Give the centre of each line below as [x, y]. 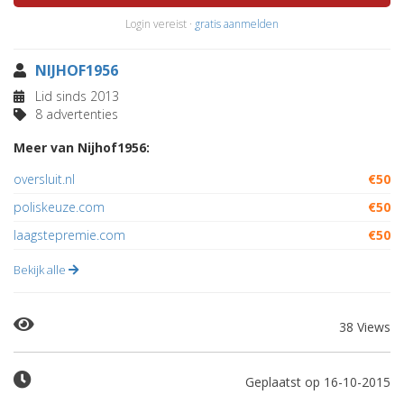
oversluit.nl [44, 179]
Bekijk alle [41, 270]
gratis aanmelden [237, 24]
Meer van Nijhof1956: [82, 147]
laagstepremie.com [69, 235]
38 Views [365, 327]
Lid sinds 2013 [75, 96]
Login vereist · [160, 24]
